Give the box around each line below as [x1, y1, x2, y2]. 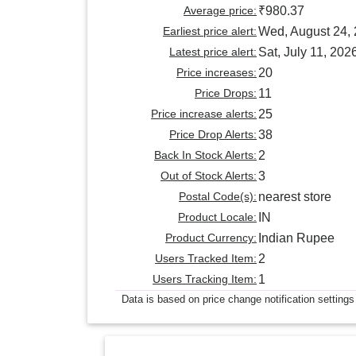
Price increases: [176, 66, 257, 79]
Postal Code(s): [179, 190, 257, 203]
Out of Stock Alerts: [161, 169, 257, 183]
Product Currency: [165, 231, 257, 245]
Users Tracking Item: [153, 273, 257, 286]
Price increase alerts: [151, 107, 257, 121]
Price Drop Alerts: [169, 128, 257, 141]
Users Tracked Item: [155, 252, 257, 265]
